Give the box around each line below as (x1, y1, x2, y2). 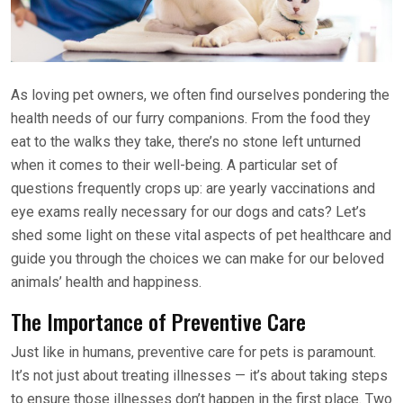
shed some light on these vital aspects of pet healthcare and (11, 227, 391, 245)
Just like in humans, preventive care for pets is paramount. (11, 344, 376, 362)
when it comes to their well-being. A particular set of (11, 157, 338, 175)
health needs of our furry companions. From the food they (11, 110, 371, 128)
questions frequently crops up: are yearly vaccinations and (11, 180, 375, 198)
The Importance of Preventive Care (11, 305, 306, 338)
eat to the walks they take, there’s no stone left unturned (11, 133, 361, 151)
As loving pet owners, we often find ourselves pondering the (11, 86, 390, 104)
